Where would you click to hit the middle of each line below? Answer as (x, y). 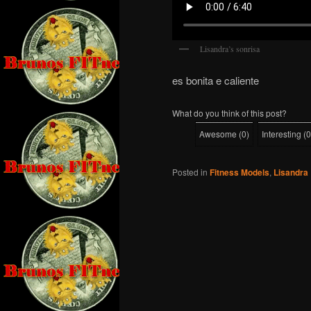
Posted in (190, 171)
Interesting (281, 133)
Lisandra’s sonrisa (230, 48)
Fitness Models (239, 172)
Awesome (218, 133)
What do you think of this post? (229, 112)
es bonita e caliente (216, 81)
